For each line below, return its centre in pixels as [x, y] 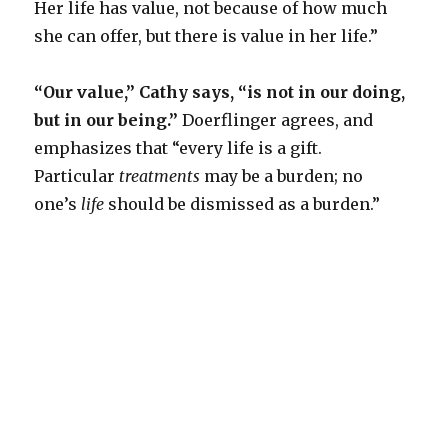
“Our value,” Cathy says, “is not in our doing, [220, 92]
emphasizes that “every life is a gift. [178, 148]
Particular [77, 176]
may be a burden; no [282, 176]
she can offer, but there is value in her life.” [206, 36]
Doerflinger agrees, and [276, 120]
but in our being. [102, 120]
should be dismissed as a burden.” [242, 204]
